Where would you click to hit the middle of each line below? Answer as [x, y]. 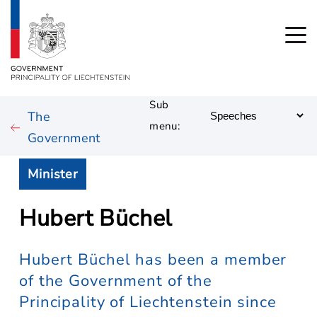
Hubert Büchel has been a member [153, 260]
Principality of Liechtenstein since [148, 302]
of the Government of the [116, 281]
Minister [53, 174]
